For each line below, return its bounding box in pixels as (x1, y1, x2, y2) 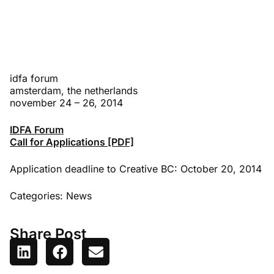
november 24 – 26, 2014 (10, 97, 123, 109)
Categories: (10, 190, 66, 202)
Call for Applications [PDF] (10, 136, 134, 148)
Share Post (10, 225, 86, 243)
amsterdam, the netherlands (10, 84, 138, 97)
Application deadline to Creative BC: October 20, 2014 (10, 163, 262, 175)
